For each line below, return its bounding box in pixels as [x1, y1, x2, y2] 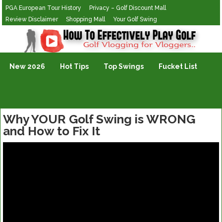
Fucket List [159, 62, 198, 70]
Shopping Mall [66, 16, 106, 23]
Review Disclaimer [5, 16, 58, 23]
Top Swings [104, 62, 144, 70]
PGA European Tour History [5, 4, 82, 11]
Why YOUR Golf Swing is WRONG [3, 112, 195, 126]
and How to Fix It [3, 124, 100, 138]
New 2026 [9, 62, 46, 70]
